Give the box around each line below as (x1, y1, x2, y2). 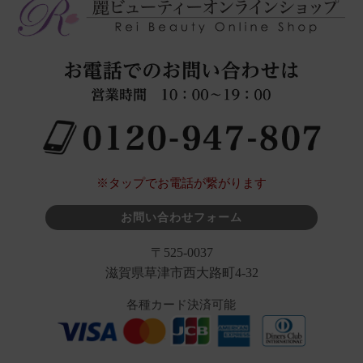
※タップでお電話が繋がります (96, 175, 267, 190)
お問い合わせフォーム (121, 211, 242, 224)
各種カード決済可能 (126, 297, 237, 311)
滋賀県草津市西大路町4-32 (105, 265, 258, 280)
